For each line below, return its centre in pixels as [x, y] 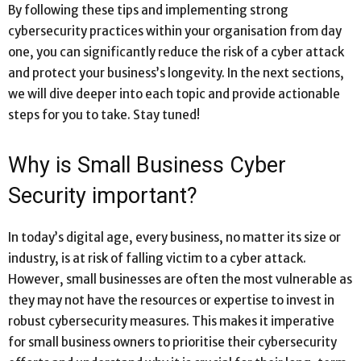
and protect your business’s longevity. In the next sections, [176, 73]
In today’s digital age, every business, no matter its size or [174, 237]
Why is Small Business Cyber [147, 165]
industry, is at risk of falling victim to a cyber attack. [157, 258]
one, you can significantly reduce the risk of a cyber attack [176, 52]
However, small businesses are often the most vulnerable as [180, 279]
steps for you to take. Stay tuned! [104, 114]
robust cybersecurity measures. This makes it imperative [171, 321]
